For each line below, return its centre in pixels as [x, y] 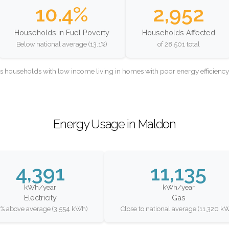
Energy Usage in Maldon [114, 124]
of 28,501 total [178, 44]
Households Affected [178, 33]
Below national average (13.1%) [62, 44]
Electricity [40, 197]
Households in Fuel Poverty [62, 33]
